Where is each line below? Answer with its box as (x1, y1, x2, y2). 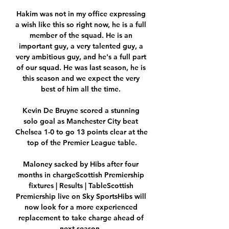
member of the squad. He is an (29, 31, 132, 40)
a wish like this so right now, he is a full (15, 20, 146, 30)
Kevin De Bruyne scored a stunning (22, 106, 140, 116)
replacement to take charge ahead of (18, 213, 144, 223)
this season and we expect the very (22, 74, 140, 83)
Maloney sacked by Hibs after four (23, 159, 139, 169)
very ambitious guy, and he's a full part (15, 52, 146, 62)
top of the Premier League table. (27, 138, 137, 148)
